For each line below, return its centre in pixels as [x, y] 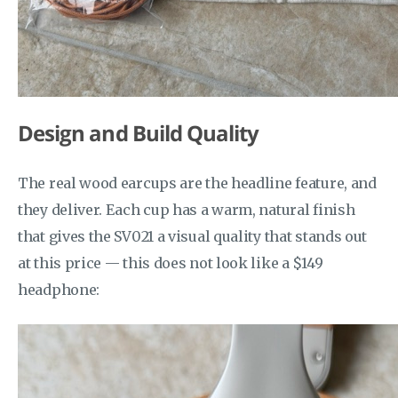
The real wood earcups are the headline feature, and [197, 183]
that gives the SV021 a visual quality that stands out [193, 236]
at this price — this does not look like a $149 [171, 263]
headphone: [59, 289]
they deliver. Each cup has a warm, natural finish [187, 209]
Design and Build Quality [139, 133]
